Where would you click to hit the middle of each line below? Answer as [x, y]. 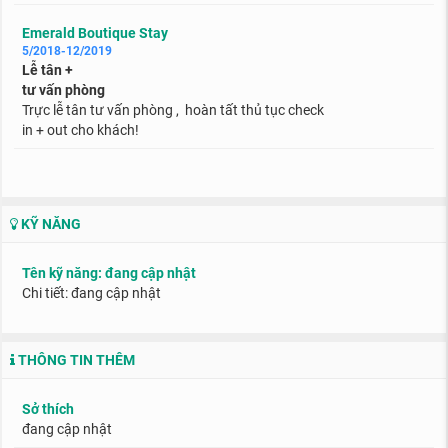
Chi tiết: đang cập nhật [91, 293]
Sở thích [48, 409]
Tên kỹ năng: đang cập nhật [109, 273]
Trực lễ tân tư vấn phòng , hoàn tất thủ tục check [173, 110]
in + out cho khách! [82, 130]
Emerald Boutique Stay [95, 33]
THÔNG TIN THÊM [75, 360]
